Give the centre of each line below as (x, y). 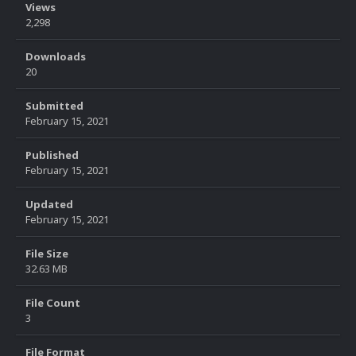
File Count (53, 303)
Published (52, 155)
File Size (47, 254)
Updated (49, 205)
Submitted (54, 106)
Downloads (56, 57)
